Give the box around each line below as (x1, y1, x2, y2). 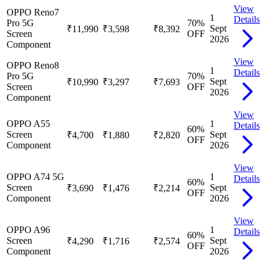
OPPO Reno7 (7, 7, 59, 17)
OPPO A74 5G (7, 171, 64, 182)
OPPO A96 (7, 224, 50, 235)
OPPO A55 (7, 118, 50, 129)
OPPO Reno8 (7, 60, 59, 70)
